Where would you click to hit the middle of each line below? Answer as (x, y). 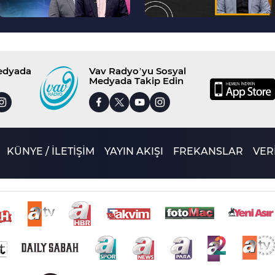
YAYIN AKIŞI (134, 151)
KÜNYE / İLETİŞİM (50, 151)
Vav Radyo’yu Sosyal (137, 71)
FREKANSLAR (208, 151)
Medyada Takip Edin (136, 80)
